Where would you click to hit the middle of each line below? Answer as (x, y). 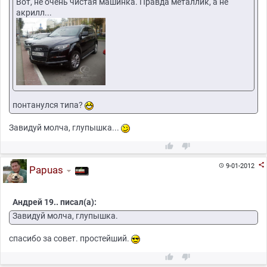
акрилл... (34, 13)
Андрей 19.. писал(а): (55, 202)
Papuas (45, 170)
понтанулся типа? (49, 105)
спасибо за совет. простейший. (70, 239)
